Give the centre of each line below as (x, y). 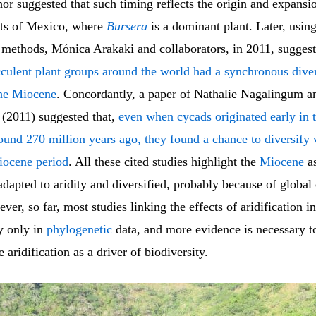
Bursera (127, 26)
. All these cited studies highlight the (164, 162)
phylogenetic (79, 230)
